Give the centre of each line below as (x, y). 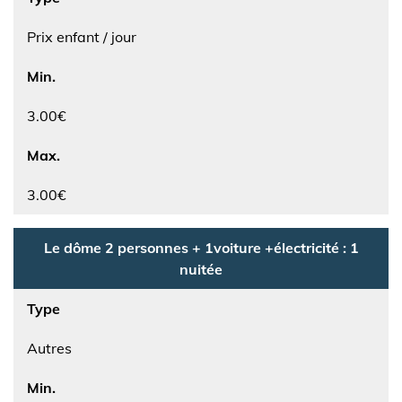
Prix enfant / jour (82, 37)
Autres (49, 348)
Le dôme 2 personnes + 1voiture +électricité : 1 (201, 248)
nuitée (201, 269)
